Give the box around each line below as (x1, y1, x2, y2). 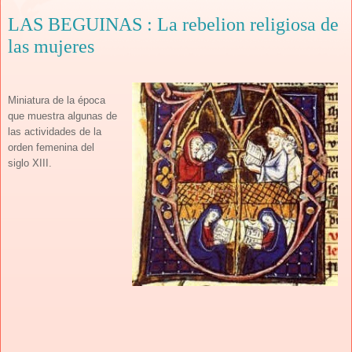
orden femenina (8, 141, 78, 153)
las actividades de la (8, 125, 101, 137)
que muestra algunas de (8, 109, 117, 122)
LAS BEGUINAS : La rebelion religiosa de (8, 13, 339, 35)
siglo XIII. (8, 156, 52, 169)
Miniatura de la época (8, 93, 105, 106)
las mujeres (8, 35, 94, 57)
